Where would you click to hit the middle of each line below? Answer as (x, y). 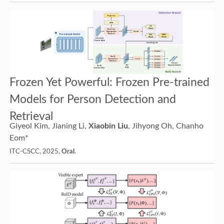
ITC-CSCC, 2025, (35, 152)
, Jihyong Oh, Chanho (165, 126)
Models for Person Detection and (92, 99)
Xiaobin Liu (108, 126)
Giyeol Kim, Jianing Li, (49, 126)
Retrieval (31, 116)
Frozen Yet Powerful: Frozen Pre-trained (109, 82)
